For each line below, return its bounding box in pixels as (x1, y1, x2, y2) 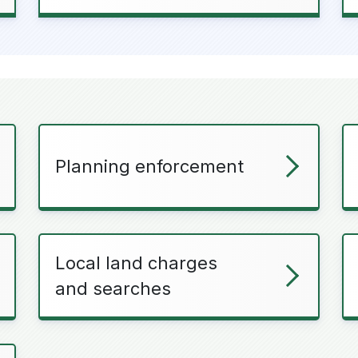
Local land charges (55, 253, 218, 274)
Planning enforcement (55, 155, 245, 177)
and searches (55, 278, 172, 300)
